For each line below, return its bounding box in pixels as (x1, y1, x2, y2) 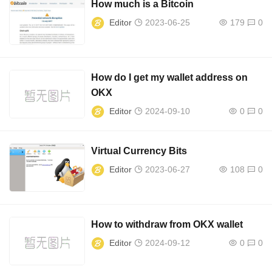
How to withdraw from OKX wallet (91, 219, 243, 230)
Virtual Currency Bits (91, 146, 188, 157)
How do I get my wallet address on (91, 72, 248, 83)
